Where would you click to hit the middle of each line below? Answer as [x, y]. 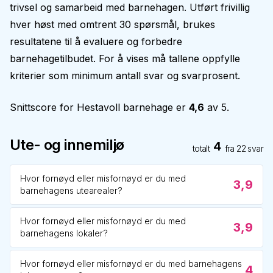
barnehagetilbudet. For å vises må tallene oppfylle [125, 58]
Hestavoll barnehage [125, 107]
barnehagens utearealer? [71, 190]
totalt [201, 148]
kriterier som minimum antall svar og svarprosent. [125, 76]
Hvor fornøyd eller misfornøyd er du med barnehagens [131, 264]
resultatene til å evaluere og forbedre [96, 41]
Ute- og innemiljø [67, 145]
